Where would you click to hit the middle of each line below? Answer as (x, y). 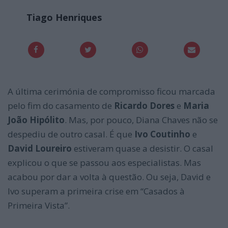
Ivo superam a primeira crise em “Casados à (96, 191)
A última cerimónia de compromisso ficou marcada (111, 92)
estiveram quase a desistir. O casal (142, 149)
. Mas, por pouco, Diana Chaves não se (141, 120)
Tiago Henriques (64, 17)
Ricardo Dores (144, 106)
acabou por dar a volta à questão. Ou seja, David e (109, 177)
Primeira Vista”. (39, 206)
